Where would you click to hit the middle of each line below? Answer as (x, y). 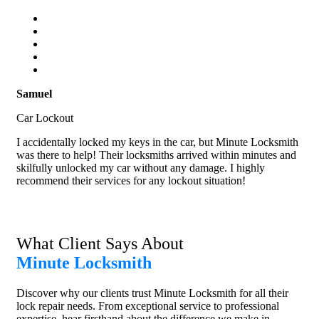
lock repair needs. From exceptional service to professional (148, 306)
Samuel (34, 94)
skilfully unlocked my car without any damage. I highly (141, 168)
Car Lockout (45, 118)
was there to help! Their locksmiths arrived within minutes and (156, 155)
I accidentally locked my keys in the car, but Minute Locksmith (157, 142)
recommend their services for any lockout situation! (131, 181)
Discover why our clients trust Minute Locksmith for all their (152, 293)
